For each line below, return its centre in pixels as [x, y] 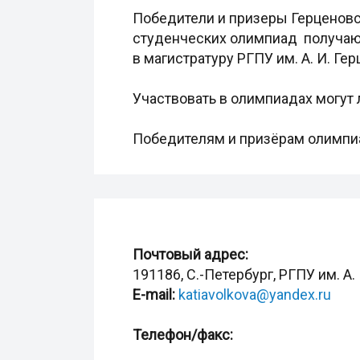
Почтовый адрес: [190, 254]
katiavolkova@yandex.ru [255, 295]
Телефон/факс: [183, 335]
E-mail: [154, 295]
